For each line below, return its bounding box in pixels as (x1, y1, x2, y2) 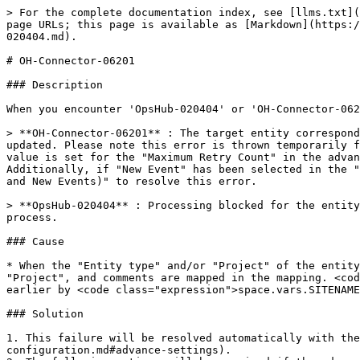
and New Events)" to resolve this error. (6, 175, 257, 187)
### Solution (6, 308, 84, 320)
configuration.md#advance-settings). (6, 344, 231, 356)
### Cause (6, 235, 64, 247)
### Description (6, 79, 103, 91)
